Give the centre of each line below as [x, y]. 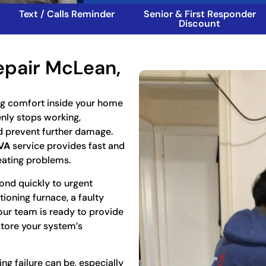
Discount [199, 24]
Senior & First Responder [199, 14]
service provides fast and [67, 146]
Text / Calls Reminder [66, 14]
